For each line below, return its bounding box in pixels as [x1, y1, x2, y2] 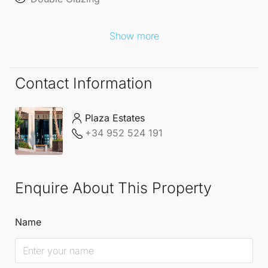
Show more [109, 29, 159, 42]
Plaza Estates [85, 112, 145, 124]
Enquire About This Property [15, 178, 212, 197]
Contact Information [15, 74, 153, 92]
